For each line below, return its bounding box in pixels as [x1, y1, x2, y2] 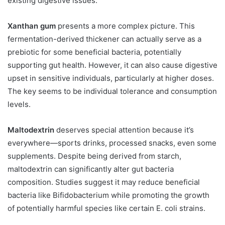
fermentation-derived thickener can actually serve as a [8, 34, 201, 44]
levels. [8, 99, 31, 109]
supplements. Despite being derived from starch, [8, 151, 181, 161]
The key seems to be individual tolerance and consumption [8, 86, 217, 96]
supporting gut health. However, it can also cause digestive [8, 60, 217, 70]
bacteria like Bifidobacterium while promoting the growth [8, 190, 209, 200]
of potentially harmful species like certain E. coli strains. [8, 203, 205, 213]
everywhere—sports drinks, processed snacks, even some [8, 138, 216, 148]
